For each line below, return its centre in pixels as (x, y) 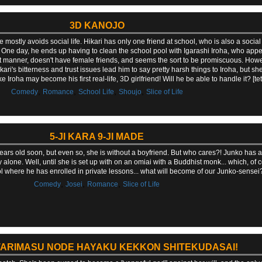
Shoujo (130, 92)
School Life (96, 92)
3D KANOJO (97, 26)
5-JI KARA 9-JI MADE (97, 136)
